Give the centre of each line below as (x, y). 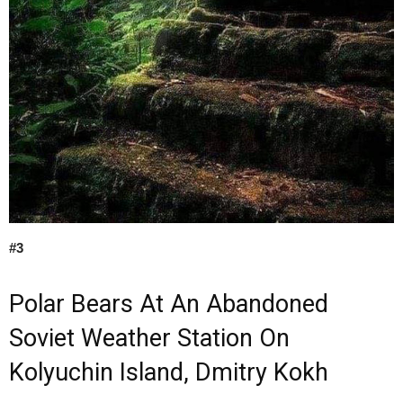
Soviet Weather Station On (149, 339)
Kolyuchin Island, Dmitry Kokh (169, 373)
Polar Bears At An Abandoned (169, 304)
